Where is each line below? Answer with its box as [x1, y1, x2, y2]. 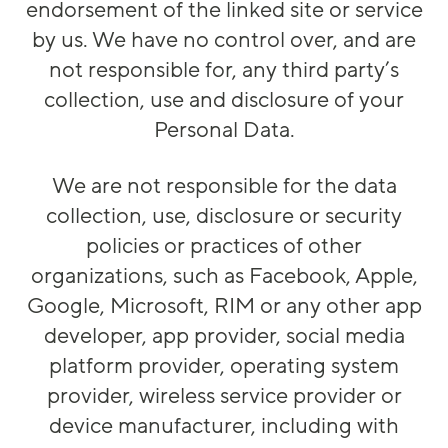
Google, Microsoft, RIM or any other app [26, 292, 422, 321]
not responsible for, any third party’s [49, 56, 399, 85]
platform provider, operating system [49, 352, 399, 381]
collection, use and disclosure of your [44, 86, 404, 115]
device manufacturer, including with [49, 412, 399, 441]
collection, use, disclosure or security [46, 202, 402, 231]
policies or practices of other [86, 232, 362, 261]
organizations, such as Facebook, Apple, [30, 262, 418, 291]
